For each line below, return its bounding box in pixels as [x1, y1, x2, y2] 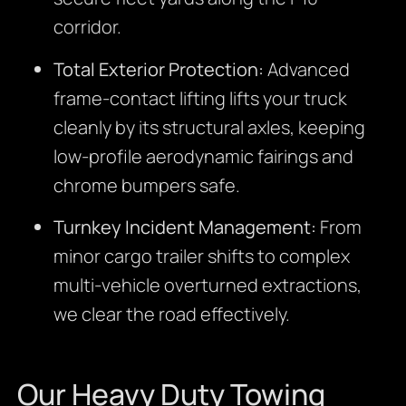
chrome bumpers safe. [53, 172, 240, 198]
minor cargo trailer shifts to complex [53, 244, 350, 269]
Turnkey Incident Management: [53, 215, 316, 240]
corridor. [53, 14, 121, 40]
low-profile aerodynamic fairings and [53, 143, 353, 169]
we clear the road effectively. [53, 302, 290, 327]
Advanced [263, 56, 350, 82]
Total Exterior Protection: [53, 56, 264, 82]
